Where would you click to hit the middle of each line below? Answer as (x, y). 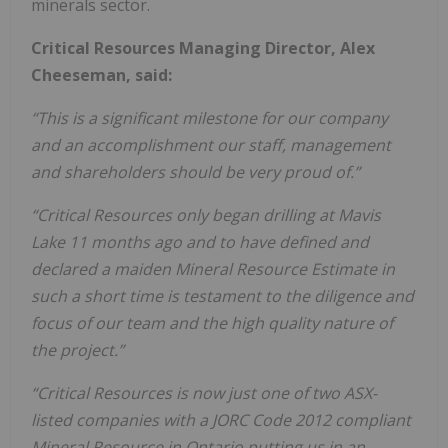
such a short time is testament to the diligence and (222, 295)
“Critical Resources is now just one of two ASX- (204, 392)
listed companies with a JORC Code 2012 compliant (221, 419)
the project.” (77, 349)
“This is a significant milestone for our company (209, 117)
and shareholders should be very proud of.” (195, 171)
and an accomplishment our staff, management (211, 144)
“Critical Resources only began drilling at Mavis (206, 214)
